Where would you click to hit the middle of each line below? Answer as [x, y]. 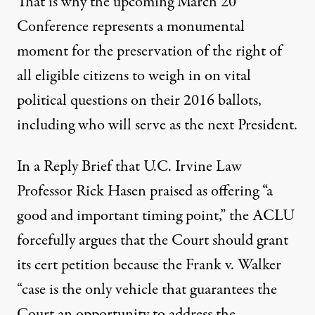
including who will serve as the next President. [157, 125]
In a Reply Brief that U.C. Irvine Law [129, 167]
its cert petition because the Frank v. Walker [149, 265]
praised [171, 191]
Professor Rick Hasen [83, 191]
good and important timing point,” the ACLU [156, 216]
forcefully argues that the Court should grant [153, 240]
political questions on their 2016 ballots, [139, 101]
